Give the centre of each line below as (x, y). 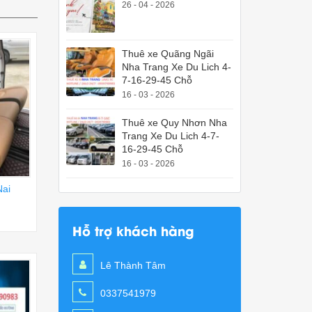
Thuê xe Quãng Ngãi (167, 54)
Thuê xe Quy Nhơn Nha (174, 123)
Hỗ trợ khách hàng (133, 230)
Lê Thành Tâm (133, 265)
